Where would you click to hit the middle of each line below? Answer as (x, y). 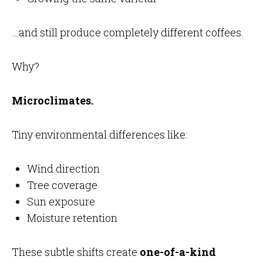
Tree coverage (62, 185)
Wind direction (63, 169)
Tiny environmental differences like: (99, 135)
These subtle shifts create (75, 252)
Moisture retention (72, 218)
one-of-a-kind (178, 252)
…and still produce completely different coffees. (127, 33)
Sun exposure (61, 202)
